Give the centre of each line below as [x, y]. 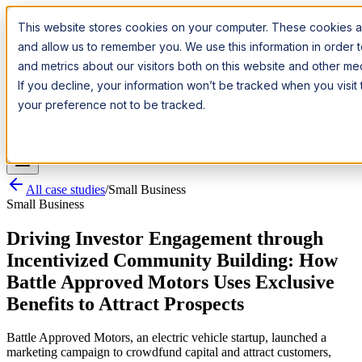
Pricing [333, 124]
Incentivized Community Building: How [172, 260]
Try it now [33, 74]
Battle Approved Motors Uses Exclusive [170, 282]
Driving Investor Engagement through [165, 238]
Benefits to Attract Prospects [125, 303]
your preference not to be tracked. [112, 105]
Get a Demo [72, 140]
